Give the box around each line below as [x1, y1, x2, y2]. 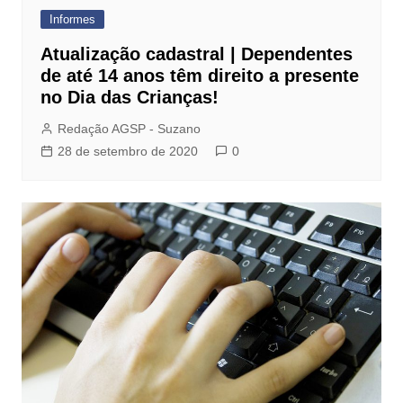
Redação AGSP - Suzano [57, 121, 201, 137]
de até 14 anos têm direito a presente [40, 66, 359, 86]
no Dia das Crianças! [40, 87, 219, 108]
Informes [49, 13, 95, 27]
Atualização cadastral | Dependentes [40, 44, 353, 65]
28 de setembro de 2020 [57, 144, 198, 159]
